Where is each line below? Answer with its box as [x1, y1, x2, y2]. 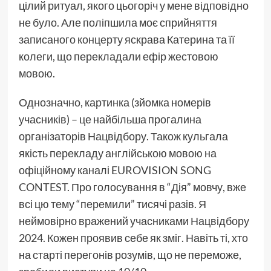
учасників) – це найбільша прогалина [18, 112, 201, 126]
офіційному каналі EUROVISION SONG [18, 163, 211, 177]
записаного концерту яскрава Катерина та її [18, 32, 235, 46]
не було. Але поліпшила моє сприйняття [18, 15, 217, 29]
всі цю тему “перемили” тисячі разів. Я [18, 197, 206, 211]
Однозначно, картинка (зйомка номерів [18, 95, 211, 109]
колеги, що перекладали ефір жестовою [18, 49, 218, 63]
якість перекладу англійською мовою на [18, 146, 217, 160]
